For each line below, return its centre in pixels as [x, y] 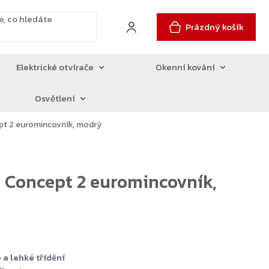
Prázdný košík [215, 27]
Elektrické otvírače [55, 67]
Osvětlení [55, 98]
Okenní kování [186, 67]
